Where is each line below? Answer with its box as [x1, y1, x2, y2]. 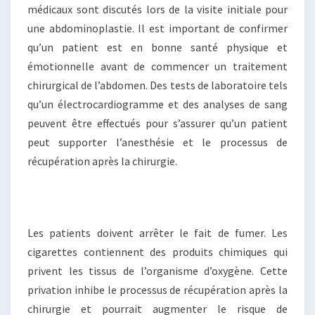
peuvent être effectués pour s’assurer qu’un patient [27, 115, 288, 130]
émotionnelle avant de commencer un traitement [27, 58, 288, 73]
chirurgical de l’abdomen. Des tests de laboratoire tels [27, 77, 288, 92]
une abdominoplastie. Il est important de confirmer [27, 20, 288, 35]
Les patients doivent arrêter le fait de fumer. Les [27, 225, 288, 240]
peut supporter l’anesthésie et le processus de [27, 134, 288, 149]
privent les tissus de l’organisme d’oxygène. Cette [27, 263, 288, 278]
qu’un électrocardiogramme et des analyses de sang [27, 96, 288, 111]
